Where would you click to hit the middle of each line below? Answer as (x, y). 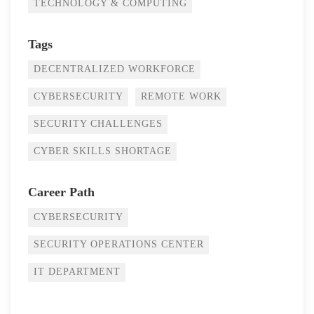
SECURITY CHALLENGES (98, 124)
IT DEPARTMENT (77, 272)
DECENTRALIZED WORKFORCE (115, 69)
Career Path (61, 192)
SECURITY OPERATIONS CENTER (119, 245)
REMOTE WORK (181, 97)
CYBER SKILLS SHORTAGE (103, 151)
